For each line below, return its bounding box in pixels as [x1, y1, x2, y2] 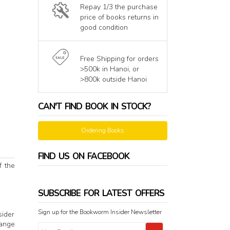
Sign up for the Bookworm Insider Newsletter [37, 208, 162, 217]
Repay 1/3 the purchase [80, 2, 158, 12]
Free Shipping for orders [80, 54, 159, 64]
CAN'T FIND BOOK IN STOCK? [37, 101, 151, 113]
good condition [80, 23, 128, 33]
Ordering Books [81, 126, 124, 135]
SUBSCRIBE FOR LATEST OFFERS [37, 187, 164, 200]
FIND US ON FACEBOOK [37, 150, 129, 163]
